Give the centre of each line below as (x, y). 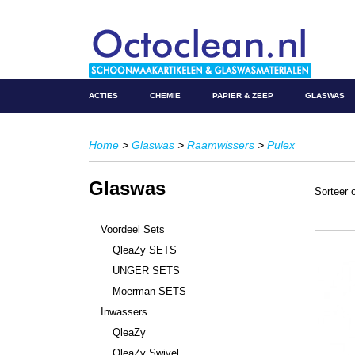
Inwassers (124, 312)
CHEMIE (165, 95)
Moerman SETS (149, 291)
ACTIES (103, 95)
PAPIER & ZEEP (243, 95)
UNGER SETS (146, 271)
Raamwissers (221, 145)
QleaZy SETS (145, 250)
